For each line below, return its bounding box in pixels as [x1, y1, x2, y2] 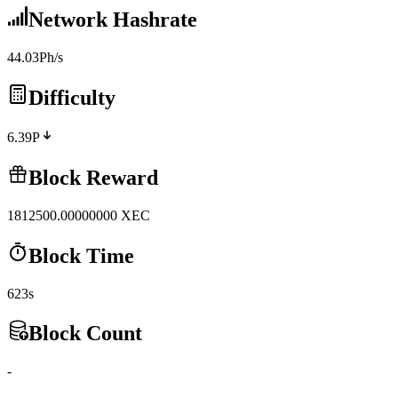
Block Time [28, 243, 134, 267]
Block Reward [28, 165, 158, 189]
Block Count [28, 322, 142, 346]
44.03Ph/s [7, 50, 63, 66]
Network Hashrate [28, 8, 197, 32]
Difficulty [28, 85, 115, 109]
